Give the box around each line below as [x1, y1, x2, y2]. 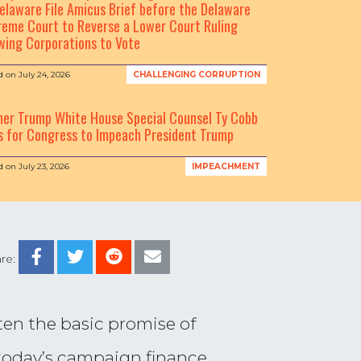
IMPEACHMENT [191, 161, 260, 172]
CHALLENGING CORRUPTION [132, 69, 260, 80]
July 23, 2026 [19, 161, 69, 172]
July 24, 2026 [19, 69, 70, 80]
